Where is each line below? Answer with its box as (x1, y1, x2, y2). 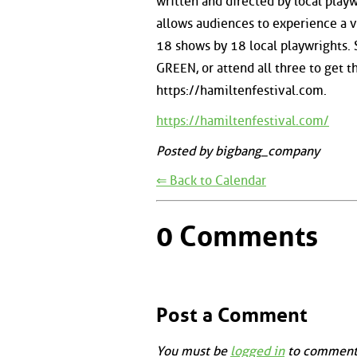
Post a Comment (156, 303, 308, 327)
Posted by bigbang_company (156, 143, 320, 159)
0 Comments (156, 219, 318, 253)
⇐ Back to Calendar (156, 173, 266, 189)
